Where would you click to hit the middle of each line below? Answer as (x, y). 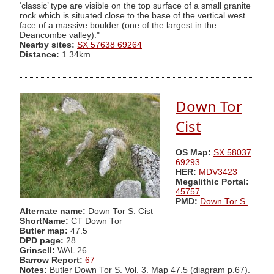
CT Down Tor (95, 221)
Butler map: (45, 231)
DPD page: (42, 240)
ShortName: (44, 221)
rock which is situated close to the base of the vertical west (132, 15)
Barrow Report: (51, 260)
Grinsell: (39, 250)
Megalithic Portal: (212, 182)
